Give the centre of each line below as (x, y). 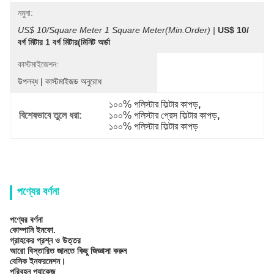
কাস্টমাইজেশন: (38, 64)
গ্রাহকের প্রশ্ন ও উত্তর (45, 240)
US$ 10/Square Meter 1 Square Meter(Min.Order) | (117, 30)
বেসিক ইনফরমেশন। (38, 261)
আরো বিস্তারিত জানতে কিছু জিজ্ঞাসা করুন (68, 251)
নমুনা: (25, 13)
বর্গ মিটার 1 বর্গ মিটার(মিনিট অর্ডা (64, 42)
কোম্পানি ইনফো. (33, 230)
